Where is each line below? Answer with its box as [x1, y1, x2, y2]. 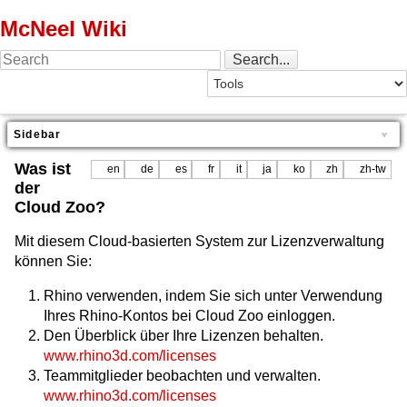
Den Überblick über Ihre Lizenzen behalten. [44, 328, 323, 344]
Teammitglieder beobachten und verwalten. [44, 368, 321, 384]
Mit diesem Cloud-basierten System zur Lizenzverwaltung [15, 233, 384, 250]
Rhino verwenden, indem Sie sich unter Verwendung [44, 288, 382, 304]
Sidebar [14, 128, 62, 142]
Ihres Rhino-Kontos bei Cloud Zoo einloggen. [44, 308, 335, 324]
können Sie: [15, 253, 92, 270]
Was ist [15, 160, 71, 179]
